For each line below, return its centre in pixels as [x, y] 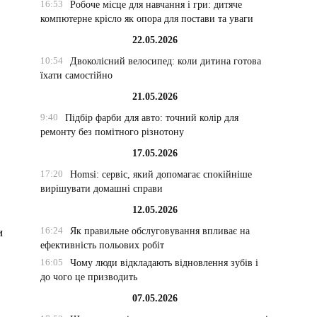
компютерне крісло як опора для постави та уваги [147, 19]
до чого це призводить [89, 277]
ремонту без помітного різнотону [113, 132]
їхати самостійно [77, 75]
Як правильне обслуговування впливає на [160, 231]
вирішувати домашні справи [102, 189]
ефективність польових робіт [103, 245]
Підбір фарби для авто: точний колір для [151, 118]
